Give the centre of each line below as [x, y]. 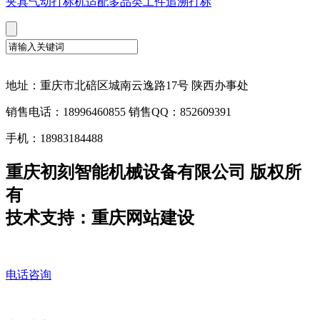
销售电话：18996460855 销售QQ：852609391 [119, 112]
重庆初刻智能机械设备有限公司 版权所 [154, 172]
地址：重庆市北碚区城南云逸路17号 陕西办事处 [127, 86]
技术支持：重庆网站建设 [100, 218]
